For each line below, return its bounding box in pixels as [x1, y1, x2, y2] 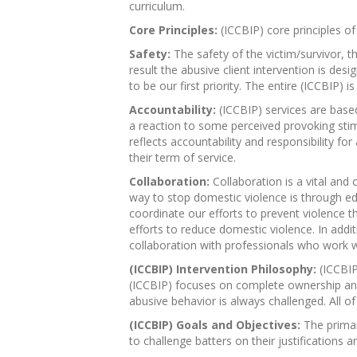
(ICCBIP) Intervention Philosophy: [129, 261, 316, 277]
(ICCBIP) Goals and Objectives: [129, 317, 300, 332]
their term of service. [129, 150, 236, 165]
